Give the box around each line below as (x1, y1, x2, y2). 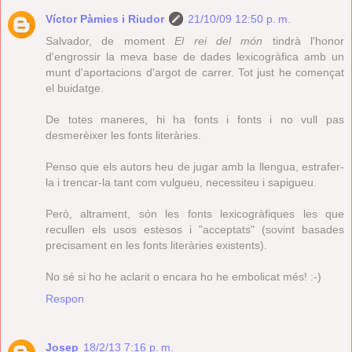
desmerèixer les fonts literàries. (46, 129, 201, 142)
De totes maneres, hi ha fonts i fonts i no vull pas (46, 113, 344, 126)
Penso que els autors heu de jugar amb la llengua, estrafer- (46, 160, 344, 174)
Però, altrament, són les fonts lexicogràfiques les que (46, 207, 344, 221)
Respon (46, 292, 84, 306)
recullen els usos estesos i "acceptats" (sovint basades (46, 223, 344, 236)
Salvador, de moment (46, 35, 175, 48)
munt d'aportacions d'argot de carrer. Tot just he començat (46, 66, 344, 79)
